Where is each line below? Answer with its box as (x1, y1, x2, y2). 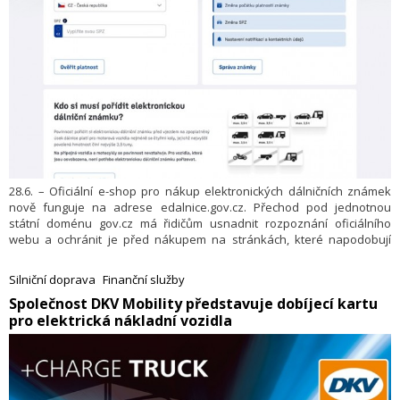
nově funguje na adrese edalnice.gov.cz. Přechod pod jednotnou (9, 199, 391, 216)
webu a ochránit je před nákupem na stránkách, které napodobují (9, 231, 391, 248)
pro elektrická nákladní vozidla (9, 311, 232, 331)
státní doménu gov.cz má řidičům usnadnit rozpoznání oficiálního (9, 215, 391, 232)
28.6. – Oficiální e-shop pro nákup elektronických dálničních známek (9, 183, 391, 200)
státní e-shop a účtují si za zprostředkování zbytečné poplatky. (9, 247, 347, 264)
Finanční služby (103, 271, 185, 288)
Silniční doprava (9, 271, 96, 288)
